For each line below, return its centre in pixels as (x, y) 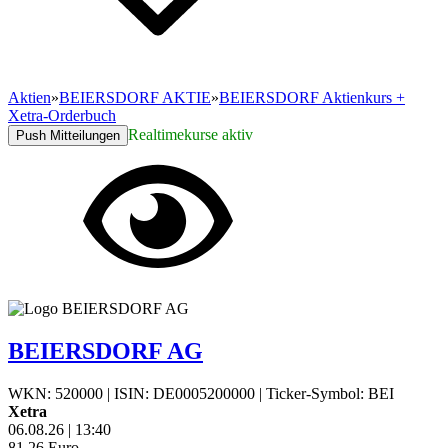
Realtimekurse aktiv (190, 134)
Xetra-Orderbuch (62, 115)
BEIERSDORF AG (105, 350)
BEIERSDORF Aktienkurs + (312, 97)
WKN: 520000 (55, 393)
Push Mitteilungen (68, 135)
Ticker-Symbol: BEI (330, 393)
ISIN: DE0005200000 (184, 393)
